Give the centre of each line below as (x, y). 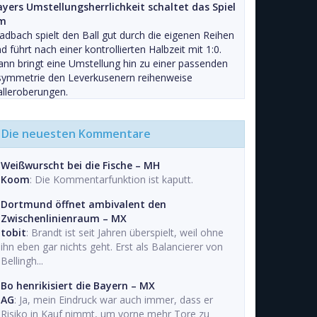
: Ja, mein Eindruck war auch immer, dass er (114, 300)
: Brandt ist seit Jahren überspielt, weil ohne (125, 232)
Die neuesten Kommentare (76, 134)
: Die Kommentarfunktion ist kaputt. (111, 179)
